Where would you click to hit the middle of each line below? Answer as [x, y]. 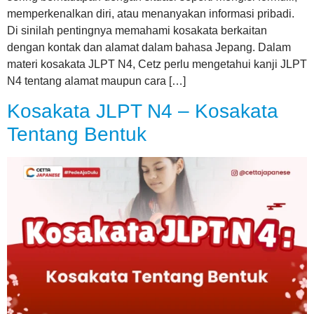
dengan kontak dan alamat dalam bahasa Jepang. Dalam [149, 47]
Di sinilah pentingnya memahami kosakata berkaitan [137, 30]
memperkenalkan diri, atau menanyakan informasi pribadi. [151, 13]
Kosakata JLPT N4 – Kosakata [143, 111]
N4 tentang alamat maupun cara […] [96, 81]
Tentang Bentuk [77, 135]
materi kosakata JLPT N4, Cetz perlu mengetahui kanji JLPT [157, 64]
